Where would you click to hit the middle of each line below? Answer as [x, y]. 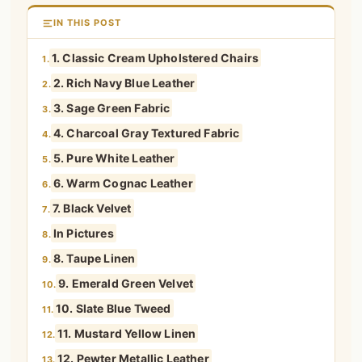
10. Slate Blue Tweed [113, 309]
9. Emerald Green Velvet [126, 284]
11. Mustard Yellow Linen [126, 334]
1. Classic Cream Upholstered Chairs [155, 58]
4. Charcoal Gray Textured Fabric [146, 133]
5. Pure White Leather [114, 158]
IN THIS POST [88, 23]
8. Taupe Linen [94, 259]
